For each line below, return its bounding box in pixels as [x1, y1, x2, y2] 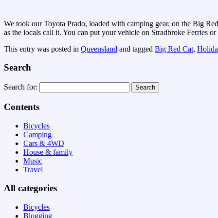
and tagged [117, 44, 155, 53]
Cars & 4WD [23, 139, 64, 147]
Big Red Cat [155, 44, 193, 53]
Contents [4, 101, 39, 112]
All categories [4, 183, 57, 194]
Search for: [4, 83, 37, 91]
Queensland [81, 44, 117, 53]
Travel [23, 165, 43, 174]
